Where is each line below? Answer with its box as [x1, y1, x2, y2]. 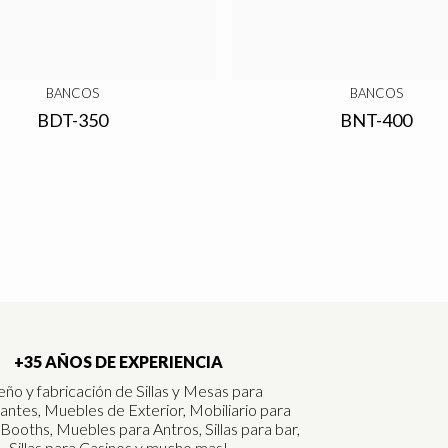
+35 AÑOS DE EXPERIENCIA [13, 352, 223, 371]
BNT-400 [340, 109, 412, 131]
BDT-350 [36, 109, 108, 131]
